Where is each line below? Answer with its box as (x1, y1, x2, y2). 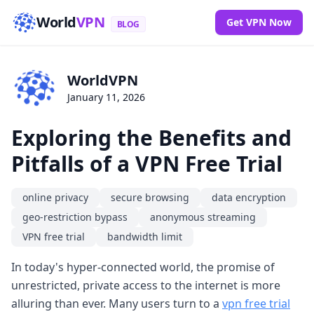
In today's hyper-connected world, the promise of (11, 259, 275, 275)
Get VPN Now (226, 15, 292, 29)
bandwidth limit (107, 229, 182, 243)
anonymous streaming (150, 210, 256, 224)
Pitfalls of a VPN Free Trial (11, 149, 282, 178)
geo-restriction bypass (22, 210, 128, 224)
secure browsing (111, 190, 189, 204)
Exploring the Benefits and (11, 123, 292, 152)
